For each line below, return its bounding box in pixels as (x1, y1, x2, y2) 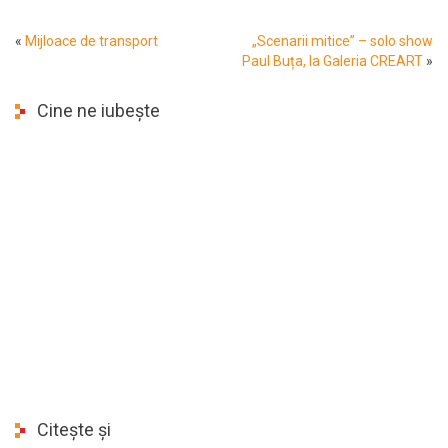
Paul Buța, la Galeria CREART (242, 52, 423, 69)
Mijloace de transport (25, 32, 158, 49)
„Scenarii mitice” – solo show (252, 32, 433, 49)
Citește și (37, 418, 111, 440)
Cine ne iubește (37, 99, 160, 121)
